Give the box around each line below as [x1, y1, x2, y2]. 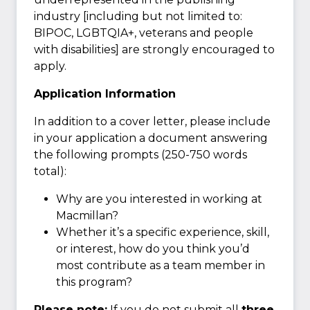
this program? [56, 275, 132, 289]
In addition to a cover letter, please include [34, 114, 271, 128]
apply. [34, 59, 66, 73]
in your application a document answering [34, 131, 268, 145]
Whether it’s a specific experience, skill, [56, 225, 269, 239]
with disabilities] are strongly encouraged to [34, 42, 275, 56]
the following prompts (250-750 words [34, 147, 247, 161]
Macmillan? [56, 208, 118, 222]
